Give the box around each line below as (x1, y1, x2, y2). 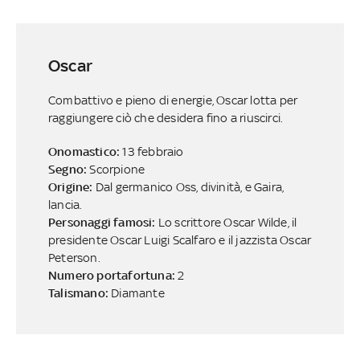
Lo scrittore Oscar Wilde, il (157, 215, 297, 229)
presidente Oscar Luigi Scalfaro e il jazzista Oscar (47, 232, 312, 247)
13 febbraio (122, 144, 184, 158)
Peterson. (47, 250, 100, 264)
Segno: (47, 162, 90, 176)
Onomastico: (47, 144, 123, 158)
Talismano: (47, 285, 112, 300)
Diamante (111, 285, 165, 300)
